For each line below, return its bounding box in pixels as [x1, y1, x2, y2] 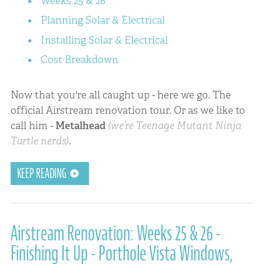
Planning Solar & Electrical [40, 14, 165, 27]
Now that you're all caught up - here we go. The [10, 88, 231, 102]
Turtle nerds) [10, 134, 69, 148]
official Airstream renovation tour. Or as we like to [10, 104, 245, 117]
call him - [10, 119, 53, 133]
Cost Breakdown [40, 53, 118, 67]
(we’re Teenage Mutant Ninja [107, 119, 242, 133]
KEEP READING [16, 164, 67, 183]
